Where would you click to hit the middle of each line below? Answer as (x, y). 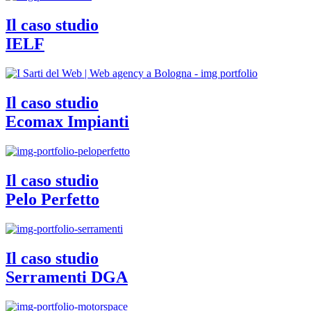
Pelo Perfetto (52, 199)
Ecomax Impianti (67, 121)
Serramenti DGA (67, 277)
